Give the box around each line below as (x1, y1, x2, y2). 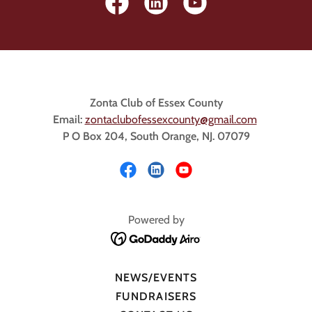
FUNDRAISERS (116, 289, 196, 303)
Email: (52, 112, 82, 126)
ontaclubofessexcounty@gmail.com (90, 112, 257, 126)
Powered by (127, 212, 185, 226)
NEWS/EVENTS (114, 270, 198, 284)
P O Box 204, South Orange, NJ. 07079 (62, 129, 250, 143)
